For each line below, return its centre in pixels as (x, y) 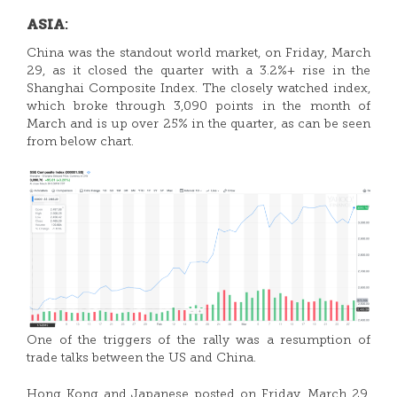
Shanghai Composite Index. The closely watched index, (198, 89)
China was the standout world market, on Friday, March (198, 54)
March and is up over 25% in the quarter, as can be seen (198, 125)
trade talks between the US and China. (141, 358)
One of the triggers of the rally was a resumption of (198, 341)
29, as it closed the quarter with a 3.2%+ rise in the (198, 71)
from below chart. (80, 142)
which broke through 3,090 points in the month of (198, 107)
